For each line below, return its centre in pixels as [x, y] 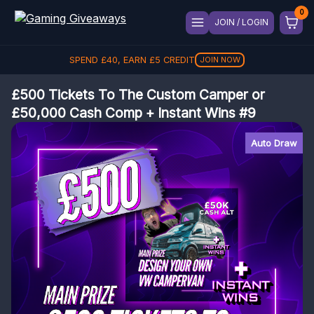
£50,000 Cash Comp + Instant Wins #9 [134, 113]
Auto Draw [274, 143]
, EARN [133, 60]
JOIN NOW [220, 60]
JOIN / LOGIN [241, 22]
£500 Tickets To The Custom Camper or [138, 95]
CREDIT [177, 60]
